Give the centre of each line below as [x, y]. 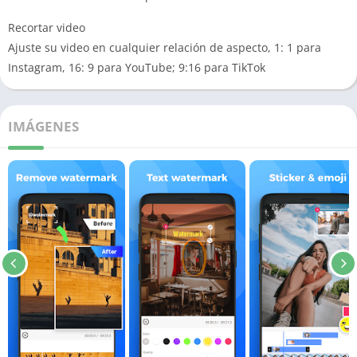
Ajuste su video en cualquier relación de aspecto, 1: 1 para [165, 47]
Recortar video [47, 27]
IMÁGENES [43, 126]
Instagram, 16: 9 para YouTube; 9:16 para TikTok [137, 67]
